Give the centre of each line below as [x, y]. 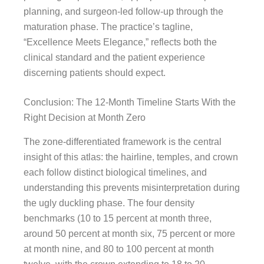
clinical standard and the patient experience [114, 57]
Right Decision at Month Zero [85, 117]
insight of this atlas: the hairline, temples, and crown [131, 157]
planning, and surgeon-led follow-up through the [123, 11]
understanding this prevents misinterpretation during [132, 187]
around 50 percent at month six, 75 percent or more [129, 233]
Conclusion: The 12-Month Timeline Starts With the [130, 102]
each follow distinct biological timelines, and [115, 172]
